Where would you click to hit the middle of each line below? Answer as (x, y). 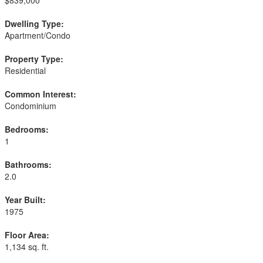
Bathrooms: (28, 164)
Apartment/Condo (38, 35)
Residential (25, 70)
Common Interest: (41, 94)
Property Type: (34, 59)
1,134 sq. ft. (27, 247)
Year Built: (25, 200)
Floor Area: (27, 235)
